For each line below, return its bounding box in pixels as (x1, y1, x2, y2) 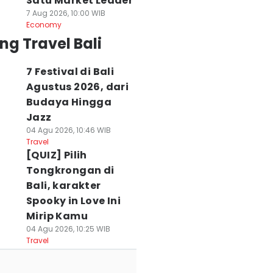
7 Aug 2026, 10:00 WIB (26, 8, 105, 18)
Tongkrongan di (26, 163, 115, 177)
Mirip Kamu (26, 209, 88, 223)
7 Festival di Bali (26, 65, 115, 79)
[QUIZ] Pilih (26, 148, 87, 162)
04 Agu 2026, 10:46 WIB (26, 125, 111, 135)
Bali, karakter (26, 179, 101, 193)
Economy (26, 19, 62, 30)
